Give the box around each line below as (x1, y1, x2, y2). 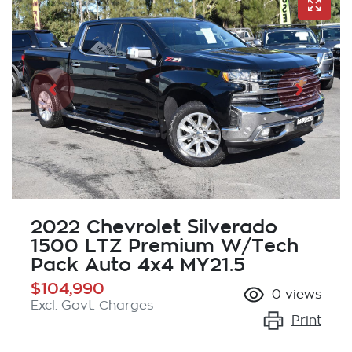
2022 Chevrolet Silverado (31, 216, 277, 238)
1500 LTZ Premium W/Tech (31, 235, 299, 257)
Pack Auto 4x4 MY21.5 (31, 254, 245, 276)
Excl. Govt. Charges (31, 299, 153, 313)
